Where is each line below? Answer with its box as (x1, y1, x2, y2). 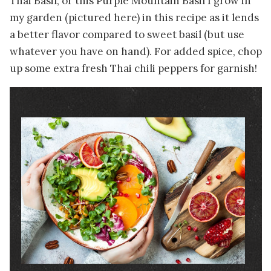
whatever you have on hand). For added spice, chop (9, 45, 262, 59)
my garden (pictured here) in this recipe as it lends (9, 11, 259, 25)
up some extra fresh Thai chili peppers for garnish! (9, 62, 257, 76)
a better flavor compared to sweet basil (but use (9, 28, 244, 42)
